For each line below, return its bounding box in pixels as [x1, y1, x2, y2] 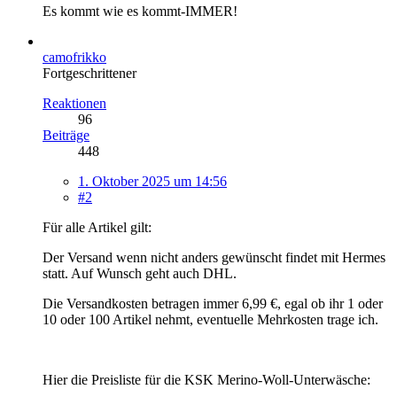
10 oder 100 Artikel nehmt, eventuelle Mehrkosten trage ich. [43, 311, 378, 327]
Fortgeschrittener [43, 65, 136, 81]
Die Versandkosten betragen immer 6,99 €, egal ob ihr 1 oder [43, 295, 383, 311]
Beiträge [43, 127, 90, 143]
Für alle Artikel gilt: [43, 219, 152, 235]
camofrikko [43, 49, 106, 65]
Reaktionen [43, 95, 106, 111]
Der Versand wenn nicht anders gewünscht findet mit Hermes [43, 249, 385, 265]
